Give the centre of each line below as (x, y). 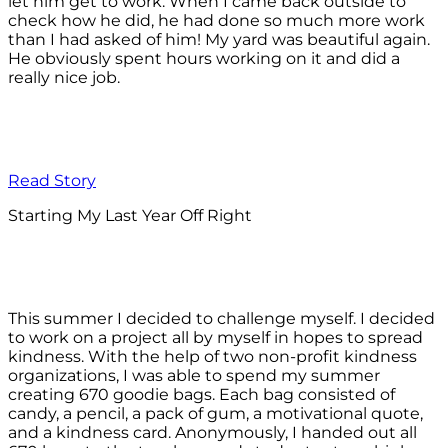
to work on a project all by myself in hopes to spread (215, 338)
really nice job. (64, 78)
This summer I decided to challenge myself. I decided (221, 319)
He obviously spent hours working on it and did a (204, 59)
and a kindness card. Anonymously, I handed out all (212, 433)
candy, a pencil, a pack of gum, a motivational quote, (215, 414)
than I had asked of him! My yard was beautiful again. (219, 40)
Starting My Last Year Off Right (130, 216)
